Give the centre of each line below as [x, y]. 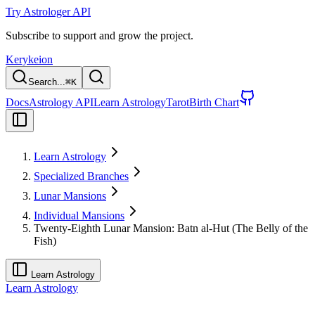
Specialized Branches [81, 176]
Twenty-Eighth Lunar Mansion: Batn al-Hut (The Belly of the [171, 228]
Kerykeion [29, 59]
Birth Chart [214, 102]
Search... [47, 82]
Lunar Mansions [70, 196]
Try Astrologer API [48, 12]
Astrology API [61, 102]
